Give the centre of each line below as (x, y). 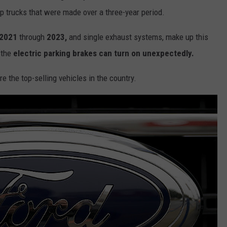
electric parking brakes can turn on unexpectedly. (105, 53)
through (32, 37)
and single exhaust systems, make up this (138, 37)
